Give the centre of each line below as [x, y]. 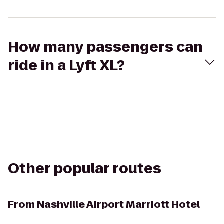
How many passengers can [105, 47]
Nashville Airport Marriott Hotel [118, 204]
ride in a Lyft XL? [66, 66]
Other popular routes [85, 169]
